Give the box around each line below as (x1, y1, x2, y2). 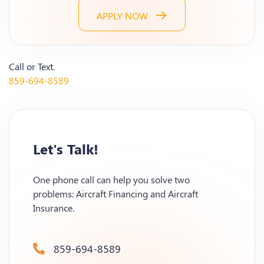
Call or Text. (9, 60, 55, 73)
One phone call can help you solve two (33, 173, 190, 186)
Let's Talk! (33, 139, 98, 159)
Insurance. (33, 202, 74, 214)
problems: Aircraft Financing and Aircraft (33, 187, 198, 200)
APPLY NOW (97, 9, 148, 22)
